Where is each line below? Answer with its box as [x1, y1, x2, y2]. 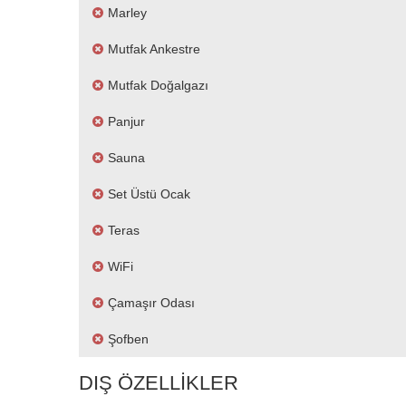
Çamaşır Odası [108, 295, 195, 310]
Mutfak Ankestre [108, 42, 200, 56]
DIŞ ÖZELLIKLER [79, 372, 238, 394]
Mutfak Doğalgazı [108, 78, 208, 92]
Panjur [108, 114, 145, 129]
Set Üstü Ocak [108, 187, 190, 201]
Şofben [108, 332, 149, 346]
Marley [108, 5, 147, 20]
